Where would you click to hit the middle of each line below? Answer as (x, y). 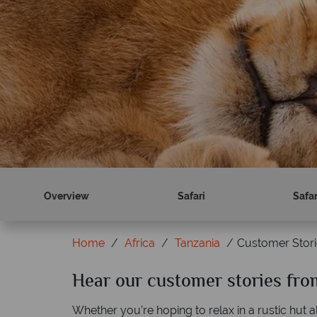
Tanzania (197, 243)
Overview (67, 196)
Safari (191, 196)
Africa (140, 243)
